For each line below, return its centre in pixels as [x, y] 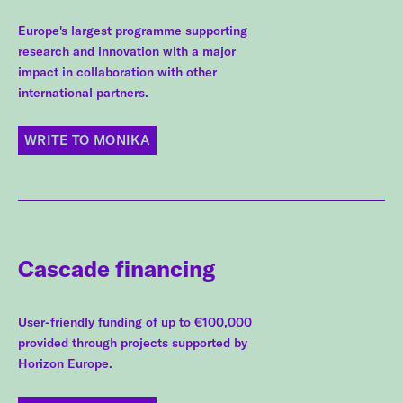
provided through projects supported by [133, 343]
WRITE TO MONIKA [88, 140]
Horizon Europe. [65, 364]
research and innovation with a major [127, 51]
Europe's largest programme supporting [133, 30]
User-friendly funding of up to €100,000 [135, 322]
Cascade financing [116, 268]
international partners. [83, 92]
